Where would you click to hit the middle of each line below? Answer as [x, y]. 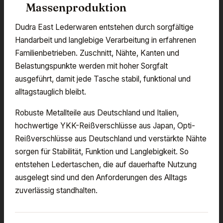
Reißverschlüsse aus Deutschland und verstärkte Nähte [111, 139]
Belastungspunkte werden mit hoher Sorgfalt [91, 66]
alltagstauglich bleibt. [51, 92]
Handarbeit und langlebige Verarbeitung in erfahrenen [106, 40]
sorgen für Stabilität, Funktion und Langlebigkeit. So [102, 152]
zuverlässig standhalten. [56, 191]
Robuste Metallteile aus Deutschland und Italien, [97, 113]
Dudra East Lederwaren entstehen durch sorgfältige [104, 27]
